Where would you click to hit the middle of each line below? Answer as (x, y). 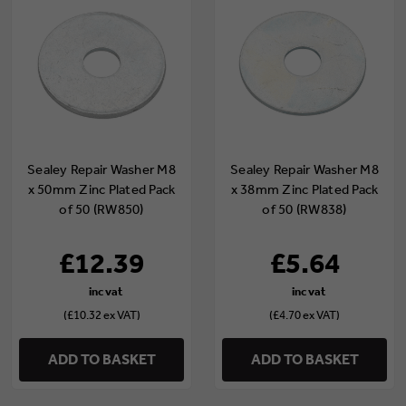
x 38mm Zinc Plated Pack (304, 189)
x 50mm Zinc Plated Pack (101, 189)
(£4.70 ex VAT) (304, 314)
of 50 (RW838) (304, 209)
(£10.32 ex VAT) (101, 314)
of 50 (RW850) (101, 209)
